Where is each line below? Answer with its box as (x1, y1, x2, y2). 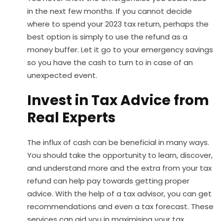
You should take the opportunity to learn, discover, (27, 149, 213, 160)
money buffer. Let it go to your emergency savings (27, 44, 213, 55)
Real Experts (27, 108, 115, 127)
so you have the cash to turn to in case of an (27, 57, 193, 68)
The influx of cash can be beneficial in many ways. (27, 137, 209, 147)
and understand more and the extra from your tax (27, 162, 212, 173)
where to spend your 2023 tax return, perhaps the (27, 18, 209, 29)
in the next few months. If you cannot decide (27, 5, 192, 16)
